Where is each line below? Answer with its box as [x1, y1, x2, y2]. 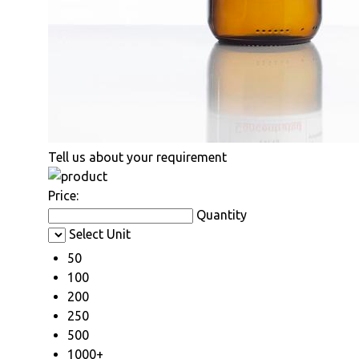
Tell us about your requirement [48, 149, 227, 164]
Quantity [196, 207, 247, 222]
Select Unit [69, 226, 131, 241]
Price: [48, 188, 79, 203]
